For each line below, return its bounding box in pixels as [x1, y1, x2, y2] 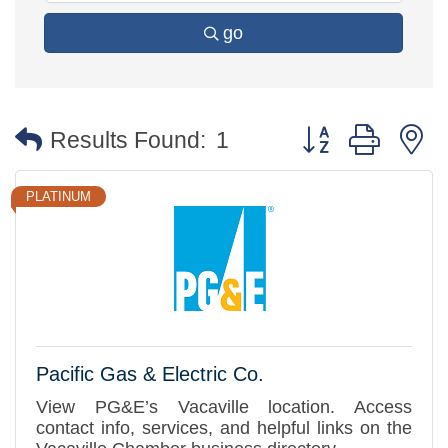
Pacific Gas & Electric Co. [36, 363, 264, 386]
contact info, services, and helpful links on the [36, 418, 412, 439]
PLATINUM [26, 189, 91, 205]
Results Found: [50, 127, 206, 153]
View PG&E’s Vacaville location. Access [36, 397, 412, 418]
